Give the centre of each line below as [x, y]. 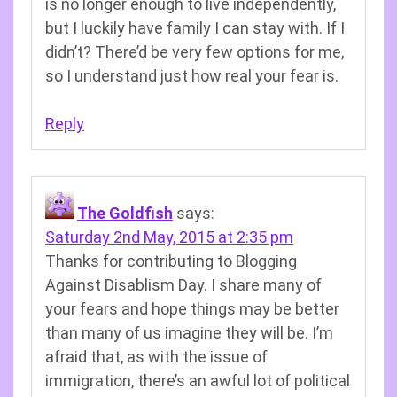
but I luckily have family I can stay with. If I [195, 28]
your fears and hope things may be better [192, 309]
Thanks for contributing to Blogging [171, 261]
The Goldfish [125, 213]
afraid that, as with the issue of [156, 357]
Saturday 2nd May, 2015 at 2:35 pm [169, 237]
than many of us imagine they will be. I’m [189, 333]
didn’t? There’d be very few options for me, [195, 52]
